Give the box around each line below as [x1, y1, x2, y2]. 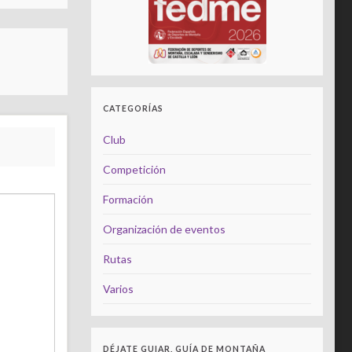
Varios [103, 282, 134, 295]
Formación [103, 192, 153, 206]
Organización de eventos [103, 222, 225, 236]
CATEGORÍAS [103, 104, 163, 113]
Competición [103, 163, 166, 176]
